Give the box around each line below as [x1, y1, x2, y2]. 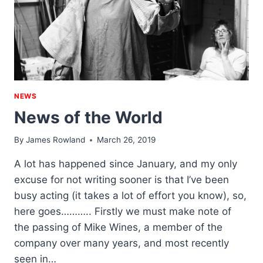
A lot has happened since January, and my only [14, 158, 237, 170]
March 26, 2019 [97, 135, 156, 145]
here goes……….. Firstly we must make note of [14, 205, 231, 218]
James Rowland [26, 135, 86, 145]
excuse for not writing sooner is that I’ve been [14, 174, 229, 186]
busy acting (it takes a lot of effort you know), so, [14, 190, 247, 202]
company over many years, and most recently [14, 237, 229, 249]
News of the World [14, 107, 163, 127]
